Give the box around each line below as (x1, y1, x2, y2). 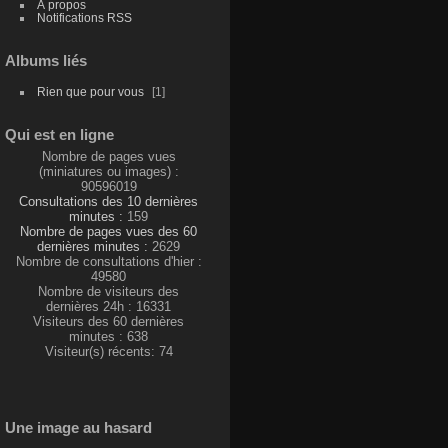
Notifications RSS (36, 10, 132, 24)
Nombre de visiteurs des (38, 283, 180, 299)
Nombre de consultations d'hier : (15, 253, 202, 269)
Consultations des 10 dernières (19, 193, 199, 209)
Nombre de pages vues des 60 (20, 223, 198, 239)
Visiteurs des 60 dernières (33, 313, 185, 329)
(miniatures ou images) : (38, 163, 179, 179)
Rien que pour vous (36, 84, 147, 98)
